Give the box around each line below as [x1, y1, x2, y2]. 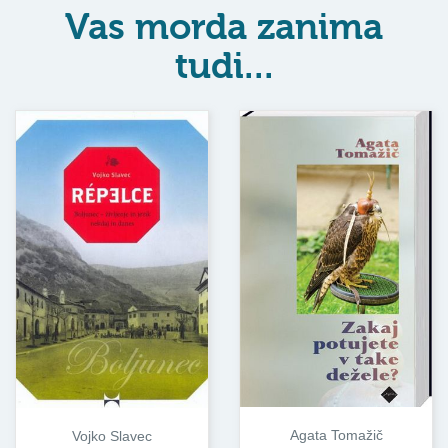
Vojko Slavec [72, 428, 152, 445]
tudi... [174, 45, 274, 87]
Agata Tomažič [289, 427, 383, 444]
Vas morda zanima [65, 6, 383, 48]
